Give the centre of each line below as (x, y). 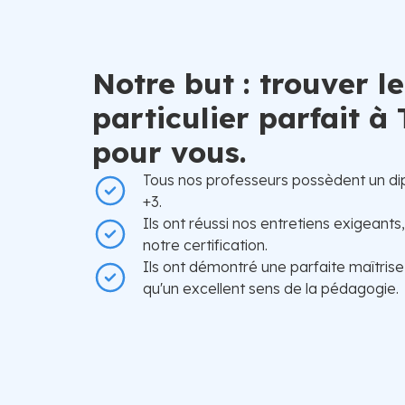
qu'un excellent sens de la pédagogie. (271, 288)
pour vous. (170, 152)
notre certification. (205, 245)
